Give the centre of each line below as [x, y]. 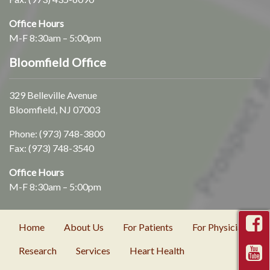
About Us [84, 227]
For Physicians [222, 227]
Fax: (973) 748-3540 [52, 148]
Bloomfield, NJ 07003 [55, 109]
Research [38, 250]
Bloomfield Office [58, 62]
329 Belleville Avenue [53, 95]
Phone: [24, 133]
